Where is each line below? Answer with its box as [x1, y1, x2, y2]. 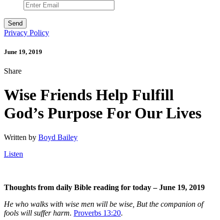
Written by [4, 133, 38, 141]
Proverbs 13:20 [74, 208, 121, 217]
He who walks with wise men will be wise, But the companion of [4, 199, 203, 208]
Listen [4, 149, 23, 158]
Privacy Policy [4, 28, 49, 37]
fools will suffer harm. [4, 208, 72, 217]
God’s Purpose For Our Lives [4, 104, 201, 122]
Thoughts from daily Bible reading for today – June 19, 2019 [4, 183, 205, 192]
